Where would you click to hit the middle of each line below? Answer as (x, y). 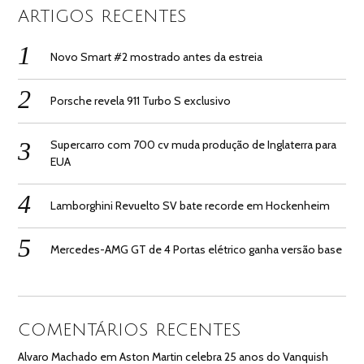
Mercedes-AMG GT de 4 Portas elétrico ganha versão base (197, 249)
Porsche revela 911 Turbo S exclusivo (141, 100)
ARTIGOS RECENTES (103, 17)
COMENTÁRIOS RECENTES (130, 330)
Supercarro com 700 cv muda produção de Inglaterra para (194, 144)
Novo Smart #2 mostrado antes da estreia (157, 56)
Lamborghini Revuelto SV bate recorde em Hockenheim (191, 205)
